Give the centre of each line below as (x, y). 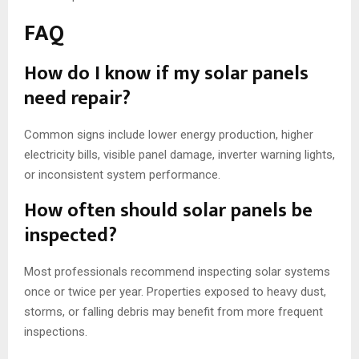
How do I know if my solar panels (166, 74)
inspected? (71, 236)
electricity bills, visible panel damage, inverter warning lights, (179, 155)
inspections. (56, 332)
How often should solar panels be (168, 211)
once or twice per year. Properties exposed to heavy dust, (175, 292)
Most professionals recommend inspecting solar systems (177, 272)
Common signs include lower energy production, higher (169, 135)
